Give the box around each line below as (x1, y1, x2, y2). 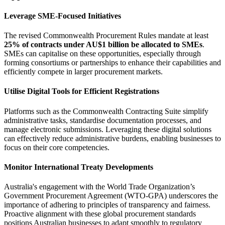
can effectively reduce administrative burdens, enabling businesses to (4, 134, 221, 143)
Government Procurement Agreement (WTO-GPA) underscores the (4, 191, 218, 200)
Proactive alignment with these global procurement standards (4, 209, 196, 218)
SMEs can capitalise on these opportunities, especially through (4, 49, 201, 58)
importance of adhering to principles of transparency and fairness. (4, 200, 210, 209)
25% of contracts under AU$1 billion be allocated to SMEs (4, 40, 202, 49)
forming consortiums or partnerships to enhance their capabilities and (4, 58, 221, 67)
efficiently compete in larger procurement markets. (4, 67, 163, 76)
